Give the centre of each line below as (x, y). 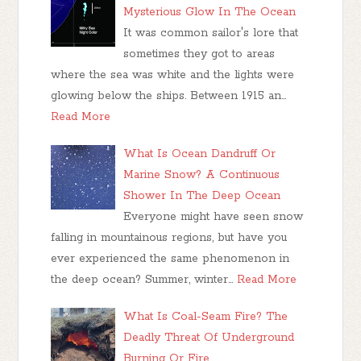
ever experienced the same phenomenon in (170, 259)
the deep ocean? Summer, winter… (142, 280)
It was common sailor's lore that (211, 33)
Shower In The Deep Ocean (202, 196)
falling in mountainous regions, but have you (169, 238)
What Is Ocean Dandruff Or (200, 154)
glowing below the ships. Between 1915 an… (169, 96)
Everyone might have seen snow (214, 217)
